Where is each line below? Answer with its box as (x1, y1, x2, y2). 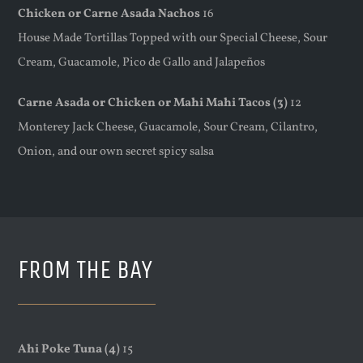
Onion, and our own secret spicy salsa (18, 143, 215, 160)
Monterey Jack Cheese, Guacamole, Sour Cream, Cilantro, (18, 118, 318, 136)
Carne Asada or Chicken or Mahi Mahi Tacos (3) (18, 94, 288, 112)
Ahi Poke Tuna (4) (18, 341, 121, 359)
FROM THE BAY (18, 254, 153, 285)
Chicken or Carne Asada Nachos (18, 5, 201, 23)
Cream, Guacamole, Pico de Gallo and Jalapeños (18, 53, 266, 71)
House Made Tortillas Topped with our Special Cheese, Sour (18, 29, 328, 47)
